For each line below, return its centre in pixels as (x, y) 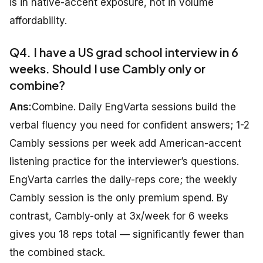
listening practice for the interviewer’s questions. (124, 162)
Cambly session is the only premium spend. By (119, 198)
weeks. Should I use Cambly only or (107, 69)
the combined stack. (57, 253)
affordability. (38, 21)
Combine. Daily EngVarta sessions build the (134, 107)
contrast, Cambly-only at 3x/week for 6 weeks (119, 216)
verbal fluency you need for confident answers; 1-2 (129, 125)
